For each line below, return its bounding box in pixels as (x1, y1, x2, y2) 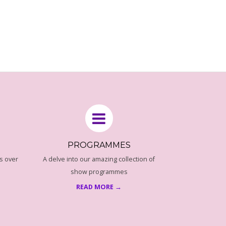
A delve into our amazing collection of (43, 155, 155, 163)
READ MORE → (76, 183, 122, 191)
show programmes (70, 167, 128, 176)
